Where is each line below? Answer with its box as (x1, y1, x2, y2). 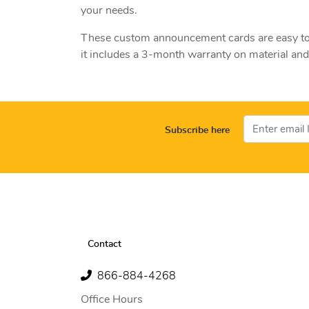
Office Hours (81, 293, 143, 305)
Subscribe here (165, 126, 230, 136)
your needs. (81, 4, 137, 16)
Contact (88, 239, 121, 250)
